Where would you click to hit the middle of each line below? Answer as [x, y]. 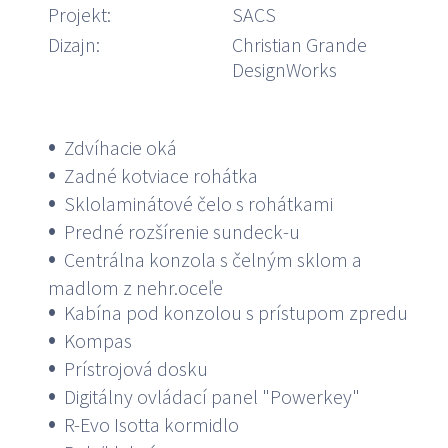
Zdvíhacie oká [120, 148]
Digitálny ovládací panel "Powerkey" [211, 397]
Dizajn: [74, 45]
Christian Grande [299, 45]
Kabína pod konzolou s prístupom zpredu [235, 313]
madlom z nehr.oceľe [135, 288]
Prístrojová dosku [135, 369]
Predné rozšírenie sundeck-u [181, 232]
